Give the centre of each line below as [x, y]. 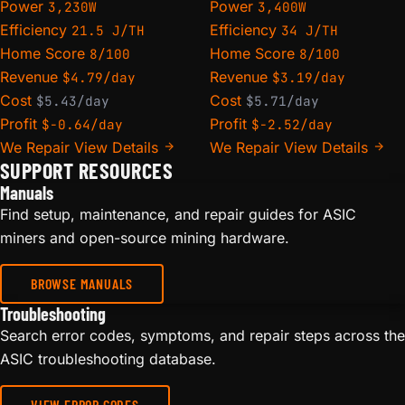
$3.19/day [309, 77]
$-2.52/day [292, 124]
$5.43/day [73, 100]
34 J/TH [310, 30]
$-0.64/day [82, 124]
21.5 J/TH [108, 30]
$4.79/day [99, 77]
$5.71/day [283, 100]
